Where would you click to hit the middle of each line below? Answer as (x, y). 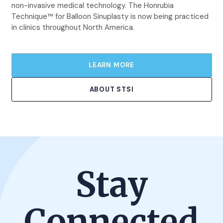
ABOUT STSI (111, 89)
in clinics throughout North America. (73, 28)
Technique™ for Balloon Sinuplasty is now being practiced (110, 17)
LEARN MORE (111, 65)
